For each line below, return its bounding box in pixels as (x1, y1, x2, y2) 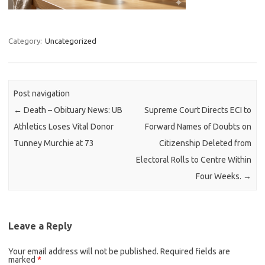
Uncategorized (45, 37, 96, 45)
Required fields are (160, 246, 230, 256)
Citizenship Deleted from (159, 138, 251, 148)
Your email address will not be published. (8, 246, 159, 256)
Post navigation (14, 89, 70, 99)
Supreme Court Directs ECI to (144, 105, 251, 115)
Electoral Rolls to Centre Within (135, 155, 251, 165)
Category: (8, 37, 44, 45)
